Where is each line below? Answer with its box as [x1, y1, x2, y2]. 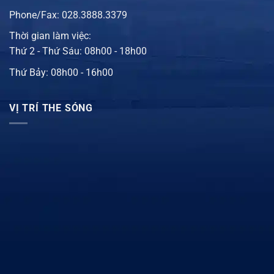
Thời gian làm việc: [9, 30, 91, 42]
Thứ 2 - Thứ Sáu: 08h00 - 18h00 [9, 45, 147, 57]
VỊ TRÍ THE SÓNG [9, 102, 93, 114]
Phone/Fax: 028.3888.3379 [9, 9, 127, 21]
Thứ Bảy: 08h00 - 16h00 [9, 66, 113, 78]
